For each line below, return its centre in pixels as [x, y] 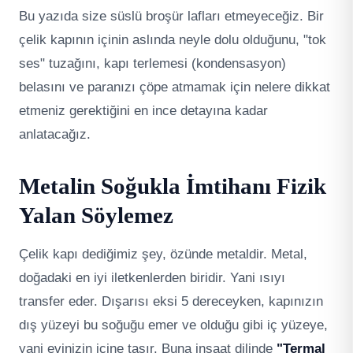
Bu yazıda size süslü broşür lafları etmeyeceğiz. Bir [171, 16]
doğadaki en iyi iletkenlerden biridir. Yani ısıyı [152, 277]
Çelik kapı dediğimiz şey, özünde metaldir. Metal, [163, 254]
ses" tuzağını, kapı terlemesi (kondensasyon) [152, 63]
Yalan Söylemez [96, 215]
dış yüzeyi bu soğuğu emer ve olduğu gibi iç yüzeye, [173, 325]
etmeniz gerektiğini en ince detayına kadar [143, 110]
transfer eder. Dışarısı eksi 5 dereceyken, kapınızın [171, 301]
